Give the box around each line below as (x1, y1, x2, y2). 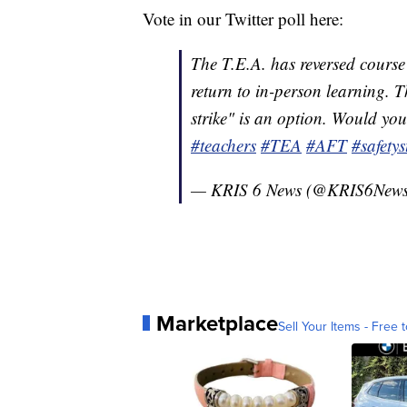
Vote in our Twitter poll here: (143, 6, 343, 30)
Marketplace (156, 306, 278, 339)
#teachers (191, 133, 256, 156)
